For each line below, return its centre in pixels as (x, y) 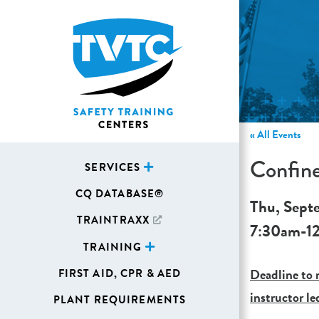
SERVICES (113, 167)
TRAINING (113, 247)
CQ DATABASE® (120, 194)
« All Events (275, 135)
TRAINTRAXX (113, 220)
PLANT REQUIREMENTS (120, 300)
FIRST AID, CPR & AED (120, 273)
